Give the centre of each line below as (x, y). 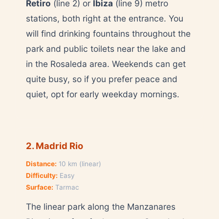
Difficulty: (42, 175)
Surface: (40, 187)
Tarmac (66, 187)
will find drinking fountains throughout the (108, 33)
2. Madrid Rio (55, 145)
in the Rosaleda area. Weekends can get (106, 64)
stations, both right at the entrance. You (105, 18)
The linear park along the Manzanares (101, 206)
